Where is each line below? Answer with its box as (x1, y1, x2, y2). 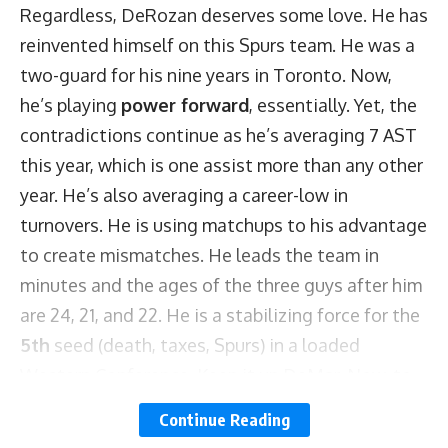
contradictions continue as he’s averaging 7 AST (20, 124, 417, 147)
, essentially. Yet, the (249, 94, 417, 117)
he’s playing (20, 94, 121, 117)
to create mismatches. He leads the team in (20, 244, 379, 267)
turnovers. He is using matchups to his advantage (20, 214, 427, 237)
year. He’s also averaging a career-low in (20, 184, 348, 207)
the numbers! (20, 394, 127, 417)
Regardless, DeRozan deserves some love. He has (20, 4, 428, 27)
